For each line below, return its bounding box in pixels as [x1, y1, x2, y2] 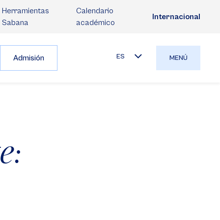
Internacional [152, 12, 200, 21]
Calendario [76, 6, 113, 15]
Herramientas [2, 6, 49, 15]
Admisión [13, 54, 44, 62]
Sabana [2, 18, 28, 27]
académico [76, 18, 115, 27]
